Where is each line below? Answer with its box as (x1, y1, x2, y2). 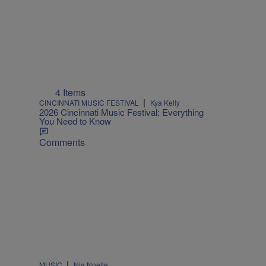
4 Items (55, 85, 85, 99)
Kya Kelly (150, 97, 180, 107)
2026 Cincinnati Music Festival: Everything (39, 106, 204, 118)
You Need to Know (39, 115, 111, 127)
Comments (39, 135, 85, 149)
